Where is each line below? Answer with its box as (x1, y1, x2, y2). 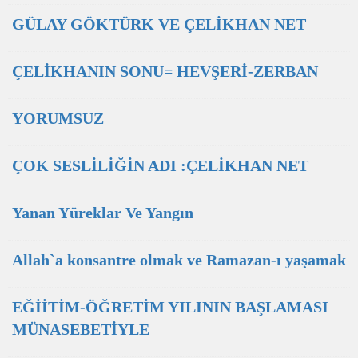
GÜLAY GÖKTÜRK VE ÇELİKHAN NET (12, 15, 306, 33)
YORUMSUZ (12, 109, 104, 127)
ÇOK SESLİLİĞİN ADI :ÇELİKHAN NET (12, 157, 308, 174)
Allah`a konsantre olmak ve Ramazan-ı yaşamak (12, 251, 346, 268)
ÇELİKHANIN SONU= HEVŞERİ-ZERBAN (12, 62, 318, 80)
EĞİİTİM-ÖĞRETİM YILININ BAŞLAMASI (12, 298, 328, 316)
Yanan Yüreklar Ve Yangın (12, 204, 193, 221)
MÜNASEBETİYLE (12, 320, 149, 338)
